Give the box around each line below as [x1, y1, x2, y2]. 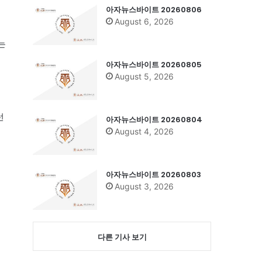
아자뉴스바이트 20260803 [106, 168, 201, 180]
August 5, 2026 [115, 71, 174, 81]
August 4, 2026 [115, 126, 174, 136]
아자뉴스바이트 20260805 [106, 58, 202, 70]
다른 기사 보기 [97, 232, 147, 242]
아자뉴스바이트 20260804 [106, 113, 202, 125]
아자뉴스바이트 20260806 [106, 4, 202, 15]
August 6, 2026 [115, 16, 174, 26]
